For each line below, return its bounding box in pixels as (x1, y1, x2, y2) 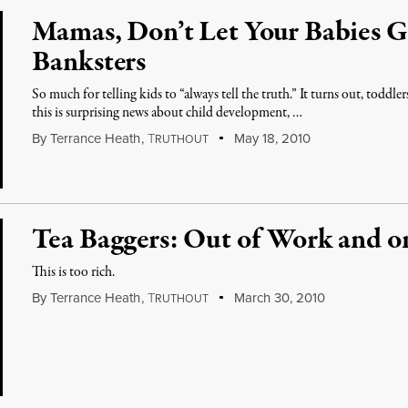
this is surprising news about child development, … (32, 103, 303, 123)
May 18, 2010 (229, 128, 311, 148)
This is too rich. (32, 262, 116, 282)
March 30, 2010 (229, 288, 325, 308)
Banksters (32, 43, 147, 83)
